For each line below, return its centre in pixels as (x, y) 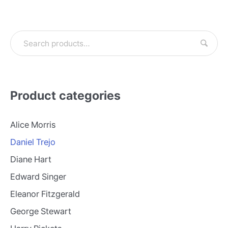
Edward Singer (38, 177)
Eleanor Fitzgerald (45, 194)
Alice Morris (33, 125)
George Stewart (41, 211)
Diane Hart (31, 160)
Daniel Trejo (33, 142)
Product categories (65, 96)
